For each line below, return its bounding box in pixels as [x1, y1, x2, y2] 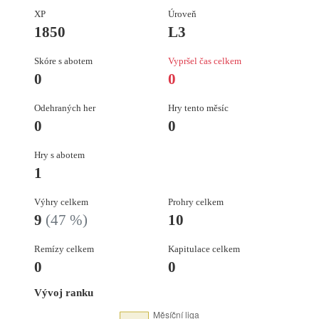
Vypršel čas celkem [168, 56, 241, 67]
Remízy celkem [34, 244, 94, 255]
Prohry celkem [168, 197, 224, 208]
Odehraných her [34, 103, 95, 114]
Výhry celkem [34, 197, 88, 208]
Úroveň [168, 9, 197, 20]
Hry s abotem [34, 150, 85, 161]
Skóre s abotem [34, 56, 93, 67]
